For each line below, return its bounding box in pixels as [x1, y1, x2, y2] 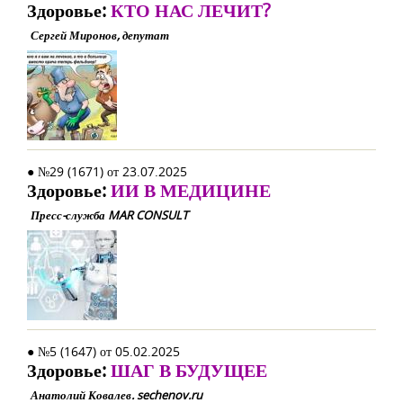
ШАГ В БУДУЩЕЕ [111, 358, 267, 382]
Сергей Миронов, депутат [31, 27, 169, 43]
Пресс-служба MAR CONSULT [31, 207, 188, 223]
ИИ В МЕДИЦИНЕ [111, 178, 271, 202]
